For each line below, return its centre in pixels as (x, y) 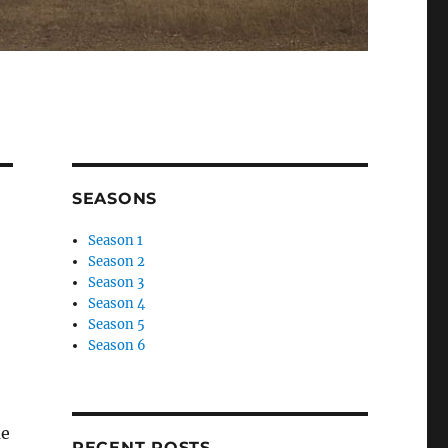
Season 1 (116, 241)
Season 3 (116, 283)
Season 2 (117, 262)
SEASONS (114, 199)
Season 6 (117, 346)
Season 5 (117, 325)
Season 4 (117, 304)
